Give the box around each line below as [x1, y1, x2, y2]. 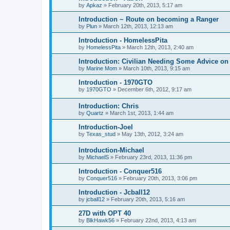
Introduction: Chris [79, 102, 139, 110]
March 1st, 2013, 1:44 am [110, 109, 174, 116]
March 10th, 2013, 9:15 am [123, 65, 190, 72]
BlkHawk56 [86, 217, 114, 224]
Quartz [86, 109, 104, 116]
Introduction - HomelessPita [79, 36, 167, 45]
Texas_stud [86, 130, 116, 137]
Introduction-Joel [79, 123, 133, 131]
